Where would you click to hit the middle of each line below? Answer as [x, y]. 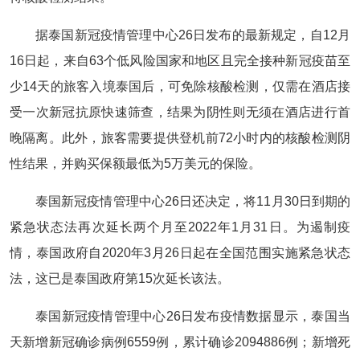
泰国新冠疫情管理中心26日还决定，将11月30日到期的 [193, 201]
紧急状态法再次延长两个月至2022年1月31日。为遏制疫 [180, 227]
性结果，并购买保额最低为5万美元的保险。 [135, 164]
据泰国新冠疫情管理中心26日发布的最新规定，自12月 [193, 35]
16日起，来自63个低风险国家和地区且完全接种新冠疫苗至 [180, 61]
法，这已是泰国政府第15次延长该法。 [120, 278]
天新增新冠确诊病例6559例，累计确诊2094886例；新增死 [180, 342]
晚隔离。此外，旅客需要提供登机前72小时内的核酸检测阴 [180, 138]
